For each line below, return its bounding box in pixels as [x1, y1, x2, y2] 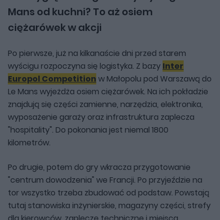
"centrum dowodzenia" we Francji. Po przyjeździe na [8, 174, 202, 186]
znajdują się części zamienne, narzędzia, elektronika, [8, 98, 203, 110]
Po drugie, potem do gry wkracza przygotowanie [8, 161, 191, 173]
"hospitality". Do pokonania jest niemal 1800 [8, 124, 168, 136]
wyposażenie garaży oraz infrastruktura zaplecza [8, 111, 194, 123]
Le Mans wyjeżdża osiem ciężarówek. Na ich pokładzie [8, 85, 208, 97]
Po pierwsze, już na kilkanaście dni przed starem [8, 47, 186, 59]
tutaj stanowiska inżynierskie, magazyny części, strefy [8, 199, 211, 211]
